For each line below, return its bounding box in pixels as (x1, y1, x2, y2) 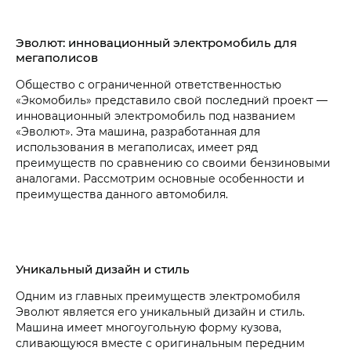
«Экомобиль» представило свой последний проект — (16, 92, 327, 108)
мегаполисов (16, 49, 98, 66)
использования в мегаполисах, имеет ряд (16, 139, 258, 155)
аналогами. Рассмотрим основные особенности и (16, 171, 305, 186)
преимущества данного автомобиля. (16, 186, 228, 202)
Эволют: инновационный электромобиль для (16, 34, 297, 51)
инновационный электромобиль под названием (16, 108, 295, 124)
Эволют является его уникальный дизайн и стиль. (16, 304, 305, 320)
